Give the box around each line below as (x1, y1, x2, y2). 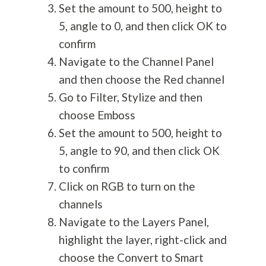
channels (58, 197, 103, 211)
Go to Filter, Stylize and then (58, 90, 202, 104)
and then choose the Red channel (58, 72, 224, 87)
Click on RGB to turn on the (58, 179, 195, 194)
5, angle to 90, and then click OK (58, 144, 220, 158)
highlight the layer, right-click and (58, 233, 227, 247)
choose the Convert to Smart (58, 251, 204, 265)
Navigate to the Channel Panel (58, 55, 214, 69)
